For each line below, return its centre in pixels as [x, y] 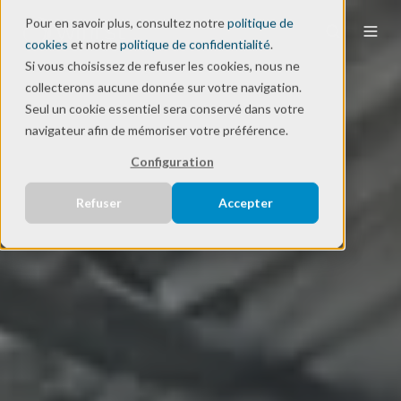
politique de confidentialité [195, 44]
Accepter [245, 203]
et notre [94, 44]
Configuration [172, 161]
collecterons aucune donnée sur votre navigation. [163, 87]
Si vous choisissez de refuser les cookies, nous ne [162, 65]
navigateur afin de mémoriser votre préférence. [157, 130]
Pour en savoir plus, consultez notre [126, 22]
